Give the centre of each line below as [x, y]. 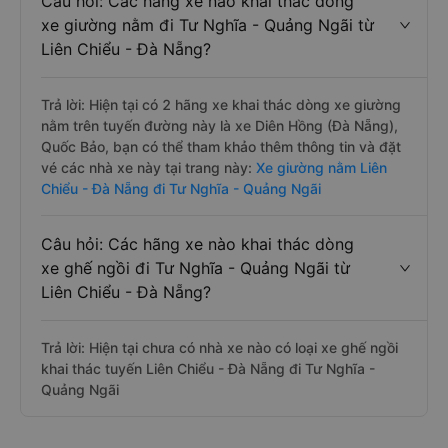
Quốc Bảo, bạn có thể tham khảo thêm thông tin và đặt [221, 146]
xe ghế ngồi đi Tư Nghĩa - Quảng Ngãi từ [195, 268]
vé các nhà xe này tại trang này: [146, 167]
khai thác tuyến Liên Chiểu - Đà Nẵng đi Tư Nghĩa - [208, 368]
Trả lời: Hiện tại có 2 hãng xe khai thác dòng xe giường [221, 104]
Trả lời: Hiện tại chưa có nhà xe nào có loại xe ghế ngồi [219, 347]
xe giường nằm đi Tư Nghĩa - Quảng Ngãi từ [207, 25]
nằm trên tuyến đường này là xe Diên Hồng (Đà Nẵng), [219, 125]
